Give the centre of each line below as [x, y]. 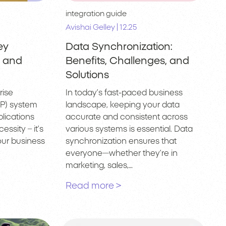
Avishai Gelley [90, 28]
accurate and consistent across [126, 117]
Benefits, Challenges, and [127, 61]
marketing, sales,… [99, 166]
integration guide [96, 14]
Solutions [87, 75]
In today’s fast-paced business [124, 93]
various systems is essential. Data [129, 129]
